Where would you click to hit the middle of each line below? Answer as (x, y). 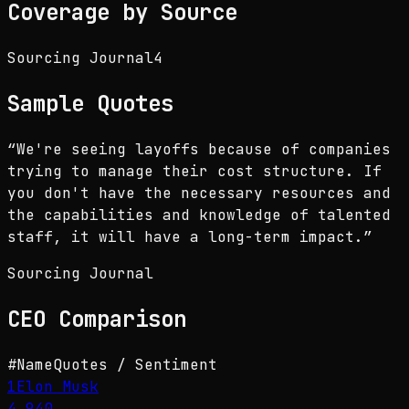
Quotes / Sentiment (135, 364)
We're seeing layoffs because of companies (204, 150)
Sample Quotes (90, 104)
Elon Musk (58, 386)
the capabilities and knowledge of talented (199, 215)
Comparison (116, 320)
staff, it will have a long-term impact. (185, 237)
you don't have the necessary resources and (199, 194)
